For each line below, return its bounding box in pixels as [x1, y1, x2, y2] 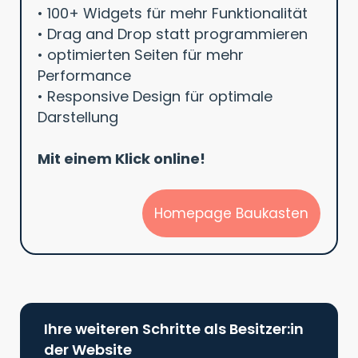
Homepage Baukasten [154, 203, 308, 223]
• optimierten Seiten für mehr [38, 44, 244, 65]
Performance [38, 65, 131, 86]
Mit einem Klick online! [38, 148, 205, 169]
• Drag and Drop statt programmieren [38, 23, 308, 44]
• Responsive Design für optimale [38, 86, 272, 106]
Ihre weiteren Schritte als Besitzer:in [44, 318, 304, 339]
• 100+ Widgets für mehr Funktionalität [38, 2, 308, 23]
